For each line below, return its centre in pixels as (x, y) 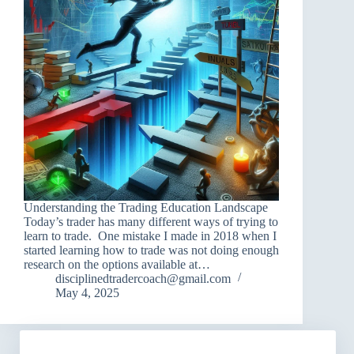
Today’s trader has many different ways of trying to (151, 221)
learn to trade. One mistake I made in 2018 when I (150, 235)
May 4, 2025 (87, 292)
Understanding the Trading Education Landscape (146, 207)
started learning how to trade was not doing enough (151, 250)
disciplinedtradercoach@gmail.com (143, 278)
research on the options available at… (117, 264)
